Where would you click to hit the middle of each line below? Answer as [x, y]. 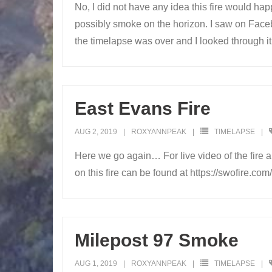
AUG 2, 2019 [96, 132]
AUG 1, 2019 [96, 264]
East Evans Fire [143, 109]
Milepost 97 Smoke [157, 240]
